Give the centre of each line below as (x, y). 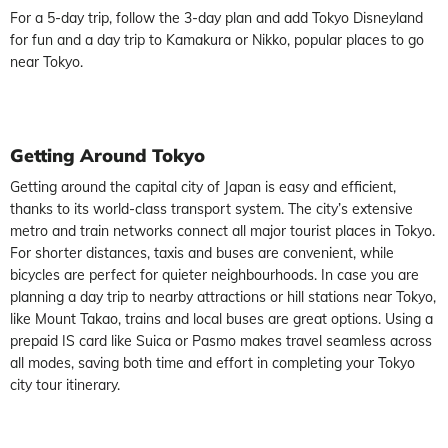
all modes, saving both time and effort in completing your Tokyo (212, 363)
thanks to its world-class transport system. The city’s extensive (211, 209)
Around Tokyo (140, 155)
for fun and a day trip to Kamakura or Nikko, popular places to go (217, 40)
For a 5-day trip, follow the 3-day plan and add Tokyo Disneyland (216, 18)
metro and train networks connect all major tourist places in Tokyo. (222, 231)
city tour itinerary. (65, 385)
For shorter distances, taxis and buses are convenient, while (202, 253)
